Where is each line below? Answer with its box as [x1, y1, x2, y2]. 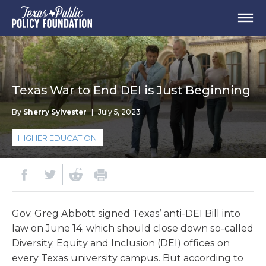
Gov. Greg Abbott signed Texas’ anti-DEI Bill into [12, 208, 240, 219]
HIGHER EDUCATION [18, 133, 97, 142]
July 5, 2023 [98, 107, 141, 116]
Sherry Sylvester [23, 107, 87, 116]
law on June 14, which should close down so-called [12, 223, 254, 234]
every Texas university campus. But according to [12, 252, 243, 264]
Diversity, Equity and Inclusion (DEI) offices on [12, 237, 230, 249]
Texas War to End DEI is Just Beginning [12, 83, 251, 97]
